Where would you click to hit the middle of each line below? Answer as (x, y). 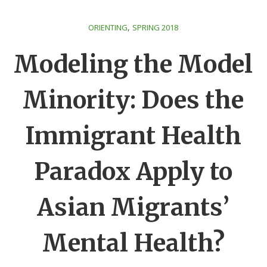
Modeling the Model (133, 64)
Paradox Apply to (133, 172)
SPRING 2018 (156, 27)
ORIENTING (108, 27)
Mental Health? (133, 243)
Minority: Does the (133, 100)
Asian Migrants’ (133, 207)
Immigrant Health (133, 136)
